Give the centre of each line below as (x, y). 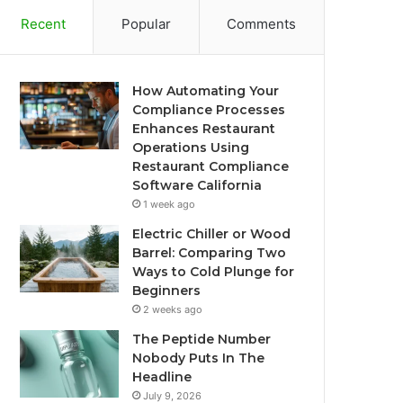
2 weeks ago (173, 309)
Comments (262, 24)
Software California (197, 185)
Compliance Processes (209, 110)
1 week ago (170, 204)
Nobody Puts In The (199, 358)
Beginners (167, 291)
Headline (162, 377)
